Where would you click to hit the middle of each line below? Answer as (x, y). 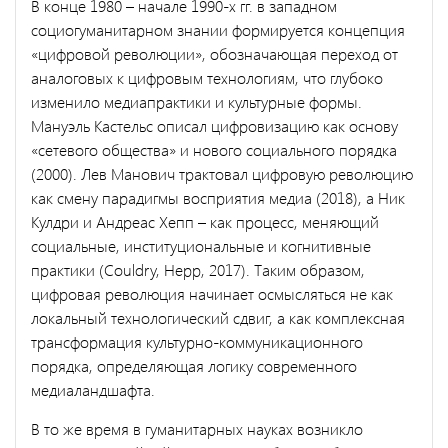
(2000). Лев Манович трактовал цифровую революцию (222, 173)
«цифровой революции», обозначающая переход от (214, 53)
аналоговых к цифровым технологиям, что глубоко (207, 77)
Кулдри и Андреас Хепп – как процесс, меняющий (205, 221)
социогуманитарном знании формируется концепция (218, 29)
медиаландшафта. (93, 389)
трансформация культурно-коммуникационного (197, 341)
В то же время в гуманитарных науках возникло (197, 428)
